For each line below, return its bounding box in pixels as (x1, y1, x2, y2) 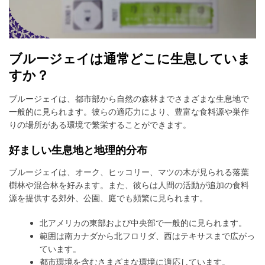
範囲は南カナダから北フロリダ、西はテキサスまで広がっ (40, 231, 256, 241)
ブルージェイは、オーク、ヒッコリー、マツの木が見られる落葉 (9, 167, 249, 177)
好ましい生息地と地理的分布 (9, 144, 147, 157)
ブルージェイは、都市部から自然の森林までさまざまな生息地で (9, 93, 249, 104)
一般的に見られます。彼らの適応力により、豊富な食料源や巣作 (9, 106, 249, 117)
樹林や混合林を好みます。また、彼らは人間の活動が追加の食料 (9, 180, 249, 190)
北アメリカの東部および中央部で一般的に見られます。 (40, 218, 247, 228)
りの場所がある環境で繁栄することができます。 (9, 119, 191, 130)
